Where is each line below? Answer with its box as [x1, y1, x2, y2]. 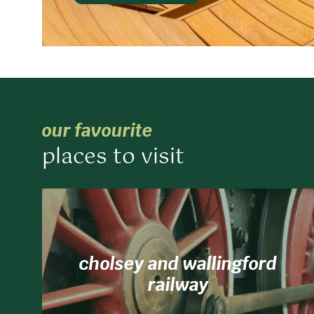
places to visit [42, 139, 184, 175]
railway [148, 269, 208, 301]
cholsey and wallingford [79, 248, 277, 280]
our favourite [42, 115, 153, 146]
